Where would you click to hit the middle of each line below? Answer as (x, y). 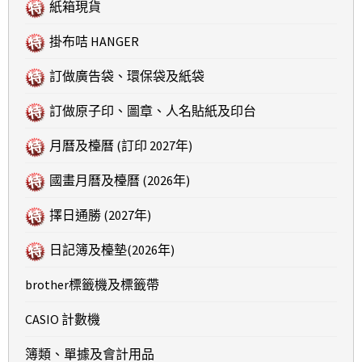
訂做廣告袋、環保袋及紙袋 (127, 76)
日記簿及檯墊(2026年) (112, 250)
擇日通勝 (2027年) (100, 215)
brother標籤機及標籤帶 (92, 285)
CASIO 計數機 (63, 320)
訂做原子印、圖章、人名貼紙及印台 (153, 111)
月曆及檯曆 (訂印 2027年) (121, 146)
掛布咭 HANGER (94, 42)
